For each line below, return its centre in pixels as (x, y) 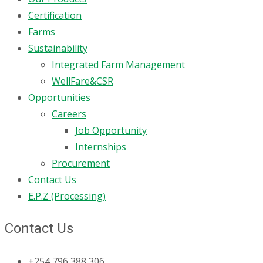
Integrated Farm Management (118, 65)
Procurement (81, 163)
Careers (69, 114)
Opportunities (59, 98)
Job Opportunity (111, 131)
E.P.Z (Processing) (67, 196)
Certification (55, 16)
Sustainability (58, 48)
